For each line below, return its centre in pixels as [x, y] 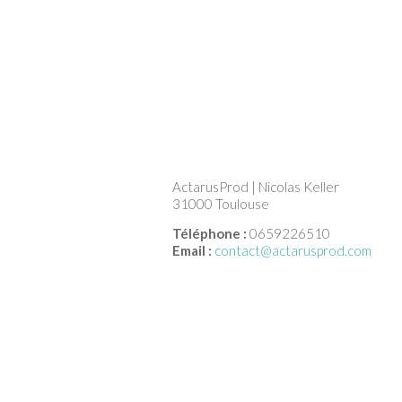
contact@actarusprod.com [293, 250]
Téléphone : [210, 233]
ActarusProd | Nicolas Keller [256, 187]
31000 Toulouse [221, 204]
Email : [192, 250]
